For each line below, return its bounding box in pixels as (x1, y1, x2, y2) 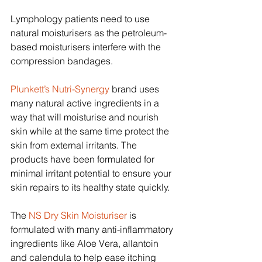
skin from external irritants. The (11, 139, 139, 151)
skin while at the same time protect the (11, 125, 171, 137)
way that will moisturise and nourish (11, 111, 161, 123)
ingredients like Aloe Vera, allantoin (11, 237, 161, 250)
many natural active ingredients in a (11, 97, 161, 109)
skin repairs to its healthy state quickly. (11, 181, 170, 194)
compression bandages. (11, 55, 113, 67)
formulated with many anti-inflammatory (11, 223, 175, 236)
